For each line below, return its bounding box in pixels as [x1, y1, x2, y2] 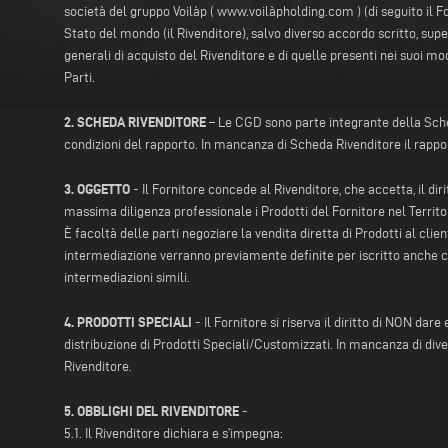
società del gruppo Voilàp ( [64, 4, 217, 20]
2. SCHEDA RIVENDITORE [64, 114, 206, 131]
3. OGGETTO [64, 181, 130, 198]
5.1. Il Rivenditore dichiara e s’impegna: [64, 426, 283, 442]
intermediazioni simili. [64, 270, 190, 286]
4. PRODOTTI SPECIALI [64, 314, 192, 331]
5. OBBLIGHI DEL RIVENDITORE [64, 403, 239, 420]
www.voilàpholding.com [217, 4, 354, 20]
